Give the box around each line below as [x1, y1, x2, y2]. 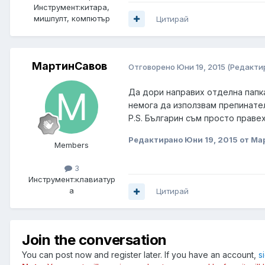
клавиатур [75, 174, 115, 185]
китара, [80, 2, 109, 12]
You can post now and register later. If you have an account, [22, 250, 258, 260]
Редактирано [128, 135, 185, 145]
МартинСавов [31, 59, 107, 72]
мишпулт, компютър [33, 13, 110, 23]
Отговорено [128, 62, 177, 72]
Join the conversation [22, 231, 167, 249]
